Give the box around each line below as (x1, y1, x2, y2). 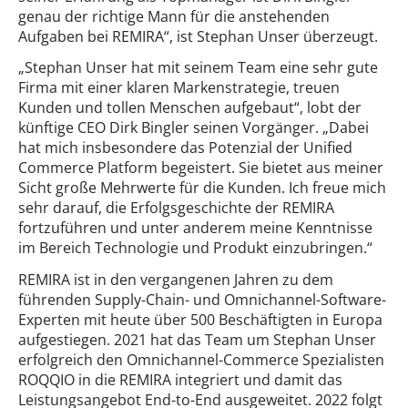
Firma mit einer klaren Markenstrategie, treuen (18, 77, 340, 98)
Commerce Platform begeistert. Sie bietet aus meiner (18, 158, 383, 178)
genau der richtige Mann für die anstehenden (18, 5, 330, 26)
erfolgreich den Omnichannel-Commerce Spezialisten (18, 350, 384, 371)
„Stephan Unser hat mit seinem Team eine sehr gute (18, 57, 378, 78)
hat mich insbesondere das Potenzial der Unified (18, 138, 352, 158)
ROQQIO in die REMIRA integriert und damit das (18, 370, 342, 391)
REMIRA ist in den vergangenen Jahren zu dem (18, 270, 333, 291)
